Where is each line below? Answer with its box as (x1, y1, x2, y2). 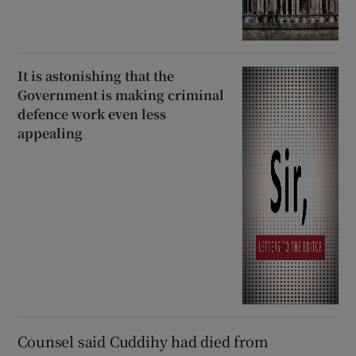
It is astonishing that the (17, 66, 175, 85)
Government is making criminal (17, 85, 225, 104)
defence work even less (17, 104, 167, 123)
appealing (17, 123, 83, 142)
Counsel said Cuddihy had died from (17, 330, 269, 351)
